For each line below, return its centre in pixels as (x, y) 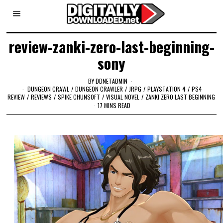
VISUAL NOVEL (123, 97)
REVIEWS (42, 97)
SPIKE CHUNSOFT (79, 97)
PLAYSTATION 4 (167, 89)
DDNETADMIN (112, 81)
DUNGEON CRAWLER (99, 89)
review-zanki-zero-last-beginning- (111, 47)
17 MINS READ (114, 106)
